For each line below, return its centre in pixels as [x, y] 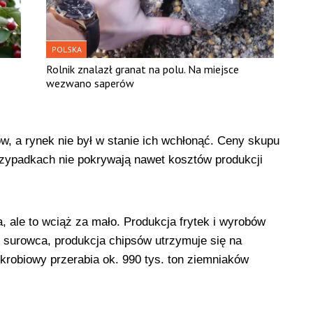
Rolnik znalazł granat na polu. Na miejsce [143, 69]
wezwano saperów [90, 83]
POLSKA [67, 49]
